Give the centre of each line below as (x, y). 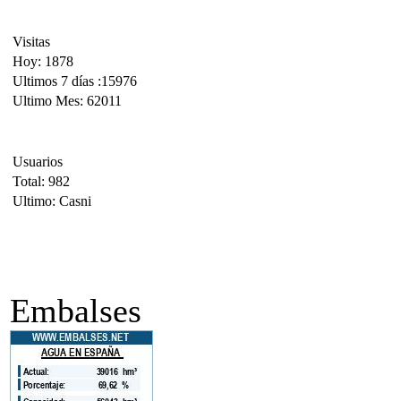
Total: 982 (41, 181)
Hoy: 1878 (43, 61)
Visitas (31, 42)
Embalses (76, 311)
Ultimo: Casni (52, 201)
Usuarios (38, 162)
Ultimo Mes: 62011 (67, 101)
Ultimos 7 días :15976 (75, 81)
